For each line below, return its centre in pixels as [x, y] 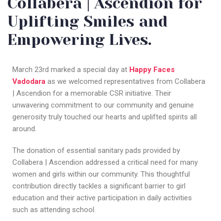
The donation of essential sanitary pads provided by [96, 150]
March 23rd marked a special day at [71, 69]
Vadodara [29, 81]
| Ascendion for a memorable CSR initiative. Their [92, 93]
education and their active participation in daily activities [102, 198]
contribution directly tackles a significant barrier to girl [99, 186]
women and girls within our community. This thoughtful [101, 174]
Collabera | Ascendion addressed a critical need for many [105, 162]
